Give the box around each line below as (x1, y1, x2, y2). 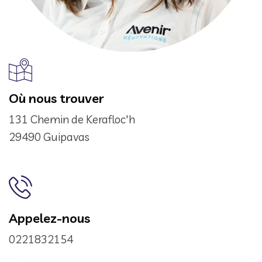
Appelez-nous (9, 209, 90, 226)
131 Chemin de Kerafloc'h (9, 112, 135, 126)
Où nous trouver (9, 89, 104, 106)
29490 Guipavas (9, 129, 89, 144)
